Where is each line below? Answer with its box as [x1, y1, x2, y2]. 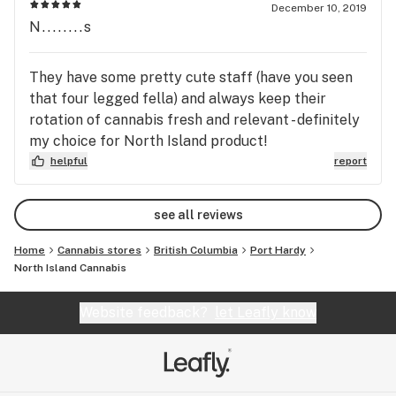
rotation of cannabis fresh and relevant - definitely [29, 111, 360, 128]
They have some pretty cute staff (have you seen [29, 69, 353, 86]
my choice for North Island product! [29, 133, 268, 149]
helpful [50, 155, 88, 167]
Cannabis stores [57, 244, 141, 256]
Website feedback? [80, 304, 215, 321]
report [334, 155, 367, 167]
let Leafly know [215, 304, 316, 321]
